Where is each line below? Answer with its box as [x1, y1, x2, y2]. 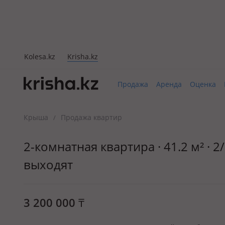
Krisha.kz [67, 51, 98, 61]
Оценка [190, 79, 216, 89]
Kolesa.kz [24, 51, 55, 61]
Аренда [156, 79, 182, 89]
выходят [24, 156, 73, 173]
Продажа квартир [61, 113, 122, 122]
